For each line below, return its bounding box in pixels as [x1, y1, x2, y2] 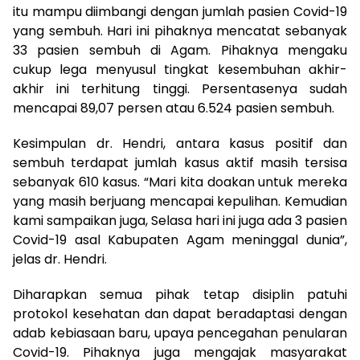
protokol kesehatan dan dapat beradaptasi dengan [13, 305, 347, 324]
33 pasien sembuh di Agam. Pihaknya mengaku [13, 41, 347, 60]
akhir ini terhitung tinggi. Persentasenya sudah [13, 80, 347, 99]
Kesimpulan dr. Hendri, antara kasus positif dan [13, 134, 347, 153]
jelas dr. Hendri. [13, 250, 107, 269]
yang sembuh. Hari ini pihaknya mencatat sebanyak [13, 22, 347, 41]
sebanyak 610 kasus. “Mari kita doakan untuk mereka [13, 173, 347, 192]
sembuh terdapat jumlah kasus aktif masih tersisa [13, 153, 347, 173]
